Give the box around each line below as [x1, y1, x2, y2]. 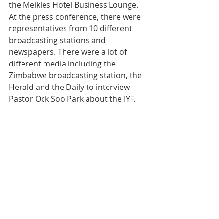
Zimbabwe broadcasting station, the [9, 70, 144, 81]
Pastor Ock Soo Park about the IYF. [9, 93, 135, 105]
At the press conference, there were [9, 11, 143, 22]
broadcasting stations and [9, 35, 108, 46]
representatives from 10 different [9, 23, 134, 34]
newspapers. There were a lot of [9, 46, 129, 58]
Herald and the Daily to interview [9, 82, 131, 93]
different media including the [9, 58, 118, 69]
